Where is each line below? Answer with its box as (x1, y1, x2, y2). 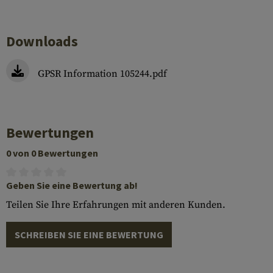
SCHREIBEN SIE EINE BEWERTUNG (15, 229, 163, 241)
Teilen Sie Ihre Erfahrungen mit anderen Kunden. (6, 199, 225, 211)
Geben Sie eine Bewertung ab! (6, 179, 138, 191)
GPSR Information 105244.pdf (38, 68, 167, 80)
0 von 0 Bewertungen (6, 147, 98, 159)
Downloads (6, 32, 78, 51)
